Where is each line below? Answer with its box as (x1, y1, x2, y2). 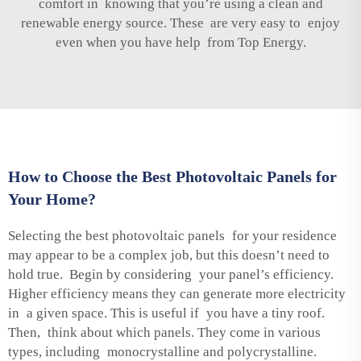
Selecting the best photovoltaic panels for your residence (8, 227, 337, 243)
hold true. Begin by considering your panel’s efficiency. (8, 266, 334, 282)
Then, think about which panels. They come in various (8, 324, 321, 340)
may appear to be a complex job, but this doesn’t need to (8, 247, 330, 263)
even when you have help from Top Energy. (55, 34, 306, 50)
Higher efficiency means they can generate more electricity (8, 285, 346, 301)
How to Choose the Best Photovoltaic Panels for (8, 167, 337, 185)
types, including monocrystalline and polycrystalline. (8, 343, 317, 359)
